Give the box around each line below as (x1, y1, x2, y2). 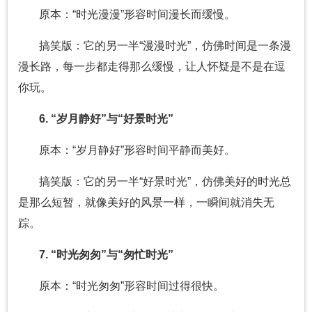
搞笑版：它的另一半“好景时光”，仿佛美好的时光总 (39, 175, 291, 188)
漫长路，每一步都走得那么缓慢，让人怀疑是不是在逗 (18, 61, 286, 73)
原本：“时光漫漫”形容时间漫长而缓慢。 (39, 8, 235, 21)
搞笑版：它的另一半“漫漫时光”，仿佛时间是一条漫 (39, 40, 291, 52)
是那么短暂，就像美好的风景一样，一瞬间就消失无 (18, 196, 274, 209)
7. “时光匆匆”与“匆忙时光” (39, 249, 173, 261)
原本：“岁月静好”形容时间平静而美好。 (39, 144, 235, 157)
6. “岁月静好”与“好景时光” (39, 113, 173, 125)
